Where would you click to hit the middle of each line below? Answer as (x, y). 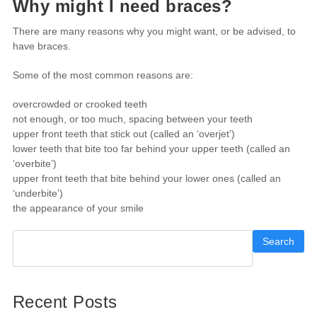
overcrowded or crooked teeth (80, 104)
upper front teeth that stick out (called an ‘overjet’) (123, 134)
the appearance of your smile (78, 208)
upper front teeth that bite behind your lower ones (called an (146, 178)
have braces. (41, 46)
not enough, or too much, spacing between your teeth (132, 119)
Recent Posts (65, 302)
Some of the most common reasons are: (103, 75)
